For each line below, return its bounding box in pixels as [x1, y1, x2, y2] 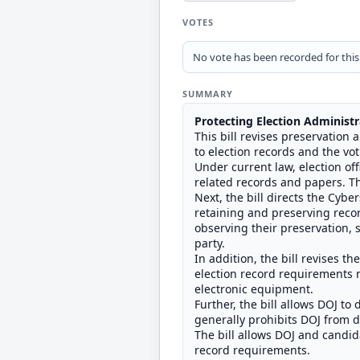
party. [194, 235, 225, 251]
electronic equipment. [194, 281, 313, 297]
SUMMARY [182, 88, 233, 100]
